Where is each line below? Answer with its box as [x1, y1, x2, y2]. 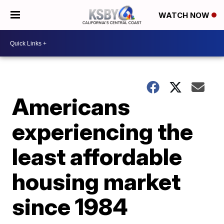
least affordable [12, 142, 182, 170]
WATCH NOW [158, 10, 211, 20]
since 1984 [12, 192, 128, 220]
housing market [12, 167, 181, 195]
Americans [12, 92, 130, 120]
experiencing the [12, 117, 193, 145]
